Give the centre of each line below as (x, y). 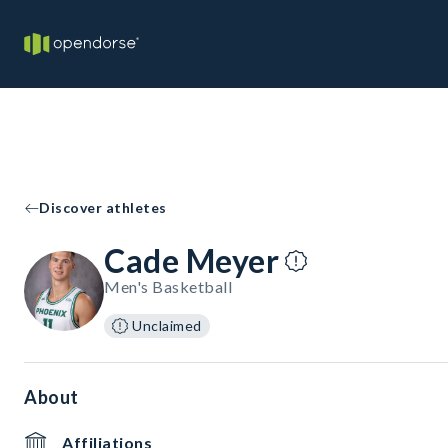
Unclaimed (167, 325)
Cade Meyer (191, 260)
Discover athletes (103, 207)
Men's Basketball (168, 286)
